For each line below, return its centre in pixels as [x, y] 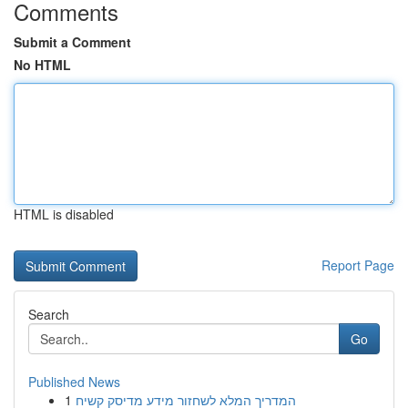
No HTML [42, 65]
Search [49, 314]
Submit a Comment [72, 42]
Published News [74, 382]
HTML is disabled [64, 214]
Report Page [358, 265]
